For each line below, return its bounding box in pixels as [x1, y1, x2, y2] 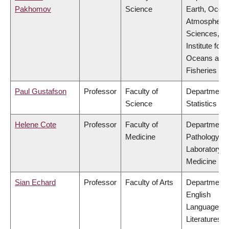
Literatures [186, 215, 221, 224]
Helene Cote [15, 120, 56, 129]
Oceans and [186, 54, 227, 63]
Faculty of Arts [125, 178, 173, 187]
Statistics [186, 99, 217, 108]
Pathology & [186, 132, 226, 142]
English [186, 190, 211, 199]
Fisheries [186, 66, 217, 75]
